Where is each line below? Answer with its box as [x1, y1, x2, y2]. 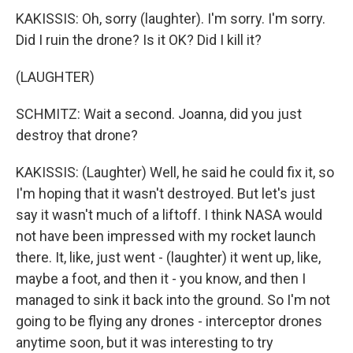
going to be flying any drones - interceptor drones [16, 313, 322, 330]
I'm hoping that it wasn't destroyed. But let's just [16, 185, 315, 203]
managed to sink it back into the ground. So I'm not [16, 292, 330, 309]
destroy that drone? [16, 127, 138, 144]
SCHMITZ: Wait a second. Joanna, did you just [16, 106, 302, 123]
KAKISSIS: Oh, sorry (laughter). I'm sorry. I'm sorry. [16, 10, 325, 28]
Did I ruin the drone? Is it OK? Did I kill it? [16, 32, 262, 49]
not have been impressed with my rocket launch [16, 228, 316, 245]
